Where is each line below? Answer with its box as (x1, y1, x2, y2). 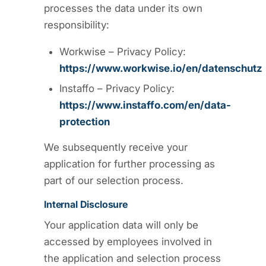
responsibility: (44, 18, 109, 31)
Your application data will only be (44, 218, 198, 231)
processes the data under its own (44, 2, 202, 14)
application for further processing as (44, 157, 215, 170)
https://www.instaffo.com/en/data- (59, 99, 231, 111)
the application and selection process (44, 252, 221, 264)
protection (59, 115, 110, 128)
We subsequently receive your (44, 141, 188, 153)
